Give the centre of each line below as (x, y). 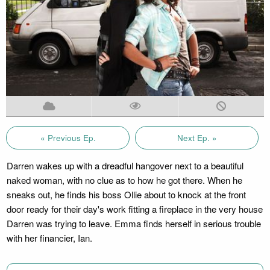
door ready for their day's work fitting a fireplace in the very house (134, 209)
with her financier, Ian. (49, 237)
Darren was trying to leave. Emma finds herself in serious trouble (133, 223)
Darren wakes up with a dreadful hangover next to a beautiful (125, 165)
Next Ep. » (197, 137)
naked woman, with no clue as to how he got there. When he (124, 180)
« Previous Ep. (68, 137)
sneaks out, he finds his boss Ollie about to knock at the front (126, 194)
